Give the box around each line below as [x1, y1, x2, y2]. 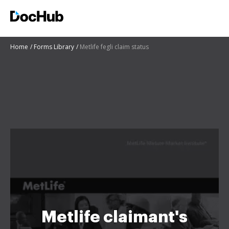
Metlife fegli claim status [80, 42, 149, 51]
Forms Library [34, 42, 74, 51]
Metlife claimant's [41, 209, 188, 225]
